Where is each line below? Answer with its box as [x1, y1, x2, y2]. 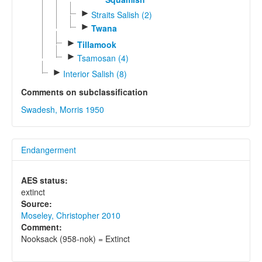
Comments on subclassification [21, 86, 148, 98]
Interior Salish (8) [63, 68, 127, 80]
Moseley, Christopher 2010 [21, 209, 120, 222]
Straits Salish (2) [91, 8, 152, 20]
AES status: [21, 174, 68, 187]
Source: [21, 198, 52, 210]
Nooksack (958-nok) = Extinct [21, 233, 130, 245]
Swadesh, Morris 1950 [21, 104, 104, 116]
